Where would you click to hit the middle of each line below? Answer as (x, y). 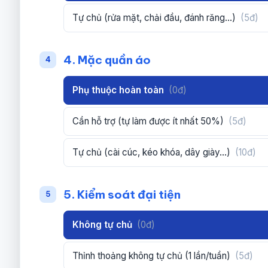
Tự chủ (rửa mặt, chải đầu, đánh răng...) (156, 18)
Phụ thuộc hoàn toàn (120, 90)
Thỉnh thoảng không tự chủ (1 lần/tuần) (153, 255)
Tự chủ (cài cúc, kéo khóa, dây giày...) (153, 152)
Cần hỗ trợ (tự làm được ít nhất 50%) (150, 121)
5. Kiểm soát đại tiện (122, 194)
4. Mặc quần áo (107, 60)
